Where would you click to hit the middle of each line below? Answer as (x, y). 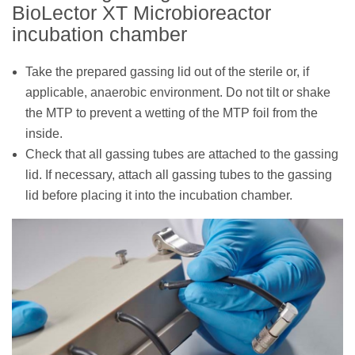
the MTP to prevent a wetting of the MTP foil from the (172, 113)
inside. (44, 134)
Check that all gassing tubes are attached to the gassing (182, 155)
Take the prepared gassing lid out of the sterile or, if (167, 72)
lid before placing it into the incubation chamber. (159, 196)
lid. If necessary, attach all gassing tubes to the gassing (179, 175)
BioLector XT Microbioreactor (141, 13)
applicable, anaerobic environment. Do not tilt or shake (178, 93)
